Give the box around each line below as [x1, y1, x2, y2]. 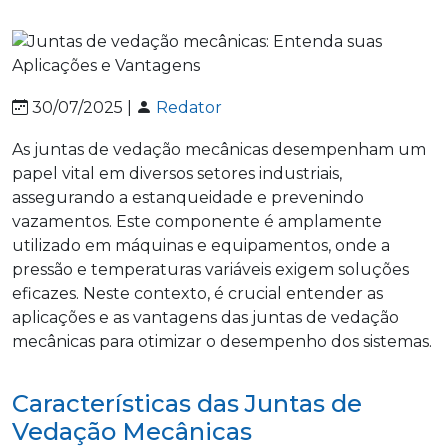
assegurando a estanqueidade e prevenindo [12, 188, 364, 208]
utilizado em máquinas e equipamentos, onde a [12, 236, 390, 256]
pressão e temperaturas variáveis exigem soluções [12, 260, 409, 280]
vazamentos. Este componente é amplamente [12, 212, 382, 232]
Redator [156, 98, 222, 118]
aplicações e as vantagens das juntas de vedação [12, 308, 399, 328]
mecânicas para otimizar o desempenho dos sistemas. [12, 332, 432, 352]
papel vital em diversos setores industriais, [12, 164, 342, 184]
